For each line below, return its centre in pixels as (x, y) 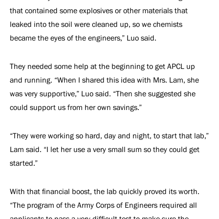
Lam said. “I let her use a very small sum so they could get (105, 149)
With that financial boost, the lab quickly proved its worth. (105, 191)
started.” (25, 163)
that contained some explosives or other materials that (99, 11)
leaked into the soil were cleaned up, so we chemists (96, 24)
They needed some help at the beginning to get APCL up (102, 66)
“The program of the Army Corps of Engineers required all (103, 205)
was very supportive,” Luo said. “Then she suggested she (103, 94)
